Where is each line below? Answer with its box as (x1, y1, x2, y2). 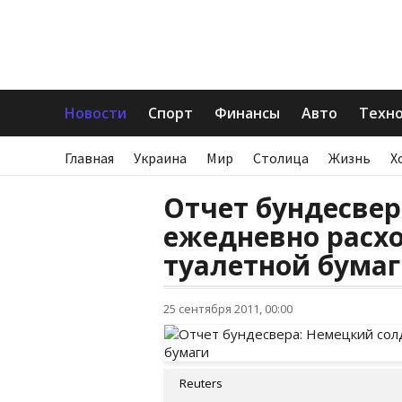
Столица (253, 149, 309, 167)
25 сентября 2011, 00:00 (163, 301, 293, 317)
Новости (65, 103, 127, 123)
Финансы (214, 103, 280, 123)
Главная (65, 149, 114, 167)
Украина (134, 149, 187, 167)
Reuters (179, 375, 223, 391)
